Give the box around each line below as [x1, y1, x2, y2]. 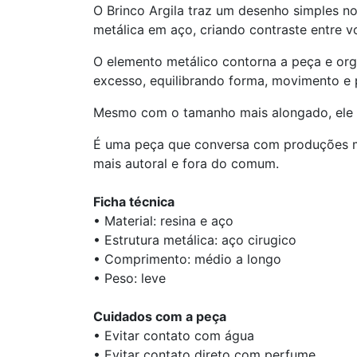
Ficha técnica [93, 193, 175, 210]
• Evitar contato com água [93, 327, 254, 343]
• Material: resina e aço [93, 212, 233, 229]
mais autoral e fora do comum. [93, 155, 279, 171]
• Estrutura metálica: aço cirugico [93, 231, 300, 248]
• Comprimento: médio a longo [93, 250, 281, 267]
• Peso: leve [93, 269, 166, 286]
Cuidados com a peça [93, 308, 226, 324]
